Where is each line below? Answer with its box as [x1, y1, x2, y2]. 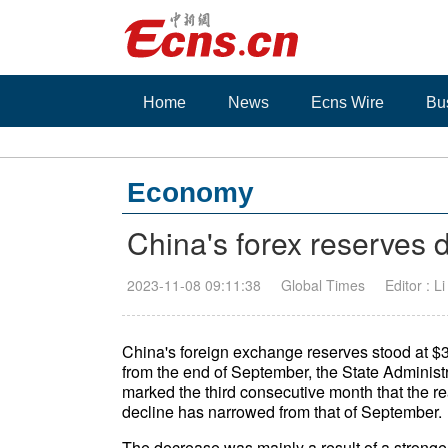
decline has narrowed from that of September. [122, 400, 446, 423]
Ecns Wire [311, 94, 384, 111]
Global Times [281, 275, 365, 295]
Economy [127, 177, 254, 208]
